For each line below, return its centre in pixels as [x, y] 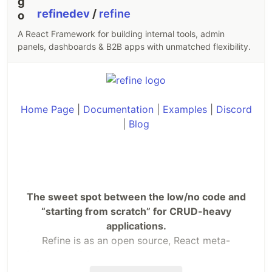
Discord [234, 109]
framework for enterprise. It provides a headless [136, 255]
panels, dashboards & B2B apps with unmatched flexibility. [134, 46]
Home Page [47, 109]
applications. [136, 226]
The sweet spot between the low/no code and [136, 196]
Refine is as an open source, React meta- [136, 240]
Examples [185, 109]
